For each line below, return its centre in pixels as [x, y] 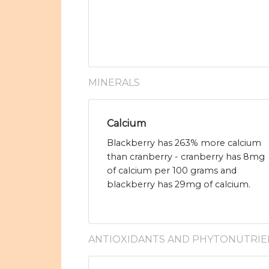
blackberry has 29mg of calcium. [179, 185]
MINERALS [114, 83]
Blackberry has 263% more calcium [184, 143]
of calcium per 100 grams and [172, 171]
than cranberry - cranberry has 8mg [186, 157]
